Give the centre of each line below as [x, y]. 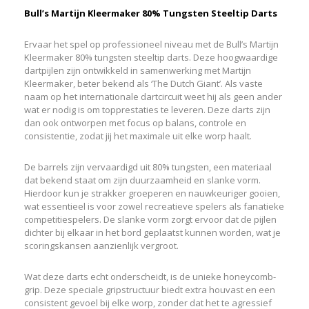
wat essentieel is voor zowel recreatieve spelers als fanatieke [154, 206]
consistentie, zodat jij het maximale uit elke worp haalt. [138, 136]
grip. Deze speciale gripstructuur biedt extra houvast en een [149, 289]
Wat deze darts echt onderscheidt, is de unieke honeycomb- [150, 276]
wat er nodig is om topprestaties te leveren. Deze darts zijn [147, 109]
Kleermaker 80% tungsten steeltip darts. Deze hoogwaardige [151, 57]
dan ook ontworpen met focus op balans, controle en [135, 122]
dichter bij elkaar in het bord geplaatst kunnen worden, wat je [152, 232]
